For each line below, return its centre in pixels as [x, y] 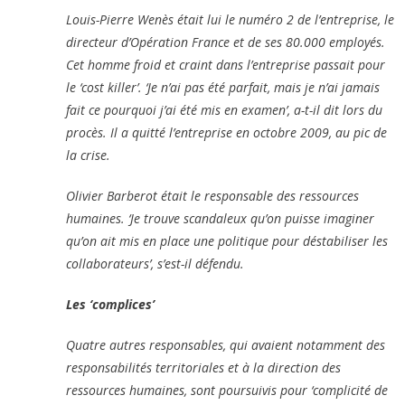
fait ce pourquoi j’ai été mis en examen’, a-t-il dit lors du [225, 109]
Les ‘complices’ [111, 304]
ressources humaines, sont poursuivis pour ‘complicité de [227, 390]
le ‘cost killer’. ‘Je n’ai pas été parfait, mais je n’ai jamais [223, 87]
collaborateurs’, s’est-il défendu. [155, 263]
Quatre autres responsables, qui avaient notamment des [226, 344]
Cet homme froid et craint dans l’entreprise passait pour [226, 64]
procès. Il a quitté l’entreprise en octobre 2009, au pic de [227, 132]
